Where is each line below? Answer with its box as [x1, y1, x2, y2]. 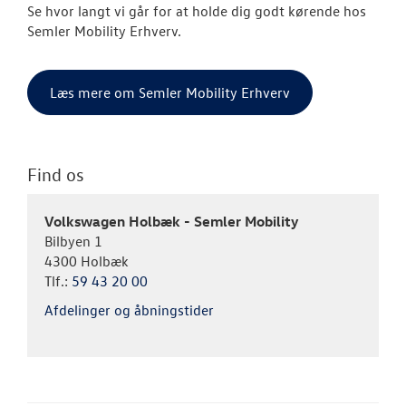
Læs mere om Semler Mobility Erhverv [50, 82, 290, 101]
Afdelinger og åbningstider [44, 300, 214, 319]
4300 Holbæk [44, 251, 129, 270]
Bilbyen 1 [44, 231, 102, 250]
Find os [27, 162, 84, 185]
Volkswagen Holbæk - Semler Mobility [44, 211, 298, 230]
